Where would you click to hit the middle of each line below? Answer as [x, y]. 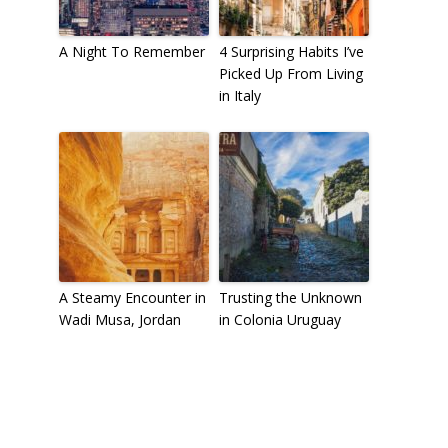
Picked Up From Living [290, 73]
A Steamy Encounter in [132, 297]
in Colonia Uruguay [279, 319]
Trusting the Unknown [290, 297]
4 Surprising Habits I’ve [291, 51]
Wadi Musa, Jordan [119, 319]
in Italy [239, 95]
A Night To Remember [131, 51]
